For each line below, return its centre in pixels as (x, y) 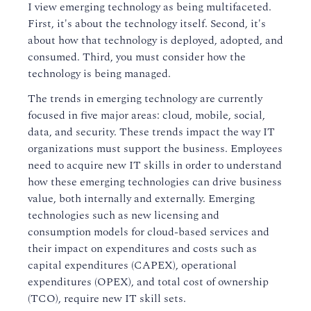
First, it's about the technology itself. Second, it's (147, 24)
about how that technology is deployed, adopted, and (155, 40)
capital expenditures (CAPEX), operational (132, 265)
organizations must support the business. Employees (155, 149)
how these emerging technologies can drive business (155, 182)
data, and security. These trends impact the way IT (151, 132)
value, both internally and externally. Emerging (141, 199)
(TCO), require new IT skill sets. (107, 299)
